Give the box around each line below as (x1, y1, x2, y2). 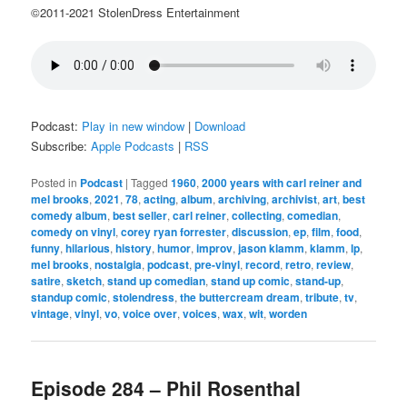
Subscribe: (31, 137, 92, 154)
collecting (232, 207, 283, 224)
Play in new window (82, 117, 185, 134)
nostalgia (94, 256, 143, 273)
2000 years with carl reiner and (202, 174, 362, 192)
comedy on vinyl (31, 223, 116, 241)
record (245, 256, 281, 273)
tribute (305, 289, 340, 306)
